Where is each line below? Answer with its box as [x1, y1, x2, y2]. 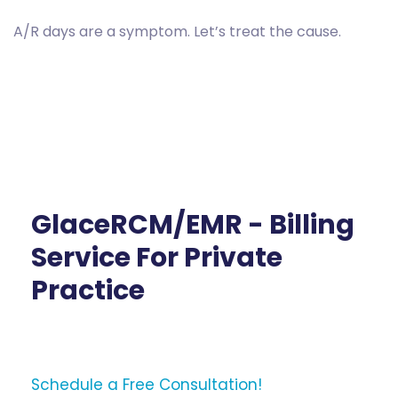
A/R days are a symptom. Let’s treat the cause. [13, 20, 341, 42]
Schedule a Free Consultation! [31, 373, 262, 395]
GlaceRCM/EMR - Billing [31, 205, 354, 243]
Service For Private [31, 238, 283, 276]
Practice [31, 271, 145, 309]
